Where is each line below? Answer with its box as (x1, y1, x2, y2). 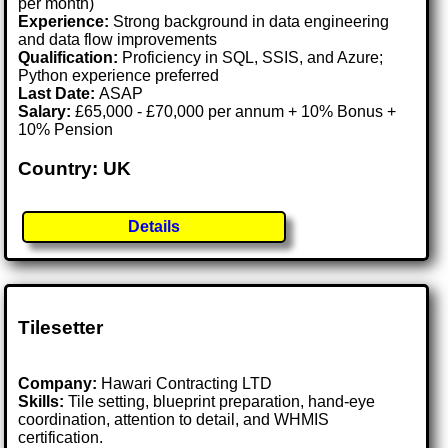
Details (128, 218, 181, 236)
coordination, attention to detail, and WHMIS (18, 411, 330, 429)
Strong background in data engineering (109, 12, 390, 30)
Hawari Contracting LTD (97, 375, 273, 393)
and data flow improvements (18, 30, 218, 48)
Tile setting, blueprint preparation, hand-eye (64, 393, 376, 411)
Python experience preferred (18, 66, 220, 84)
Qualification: (18, 48, 119, 66)
